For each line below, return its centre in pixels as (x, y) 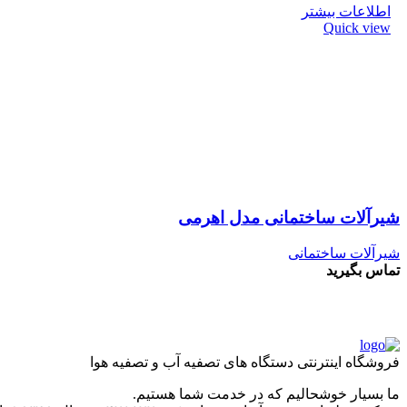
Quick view (357, 28)
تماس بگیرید (363, 271)
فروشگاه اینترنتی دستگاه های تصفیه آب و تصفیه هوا (245, 362)
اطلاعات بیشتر (346, 11)
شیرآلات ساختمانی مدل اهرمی (289, 217)
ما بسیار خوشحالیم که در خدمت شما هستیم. (266, 394)
